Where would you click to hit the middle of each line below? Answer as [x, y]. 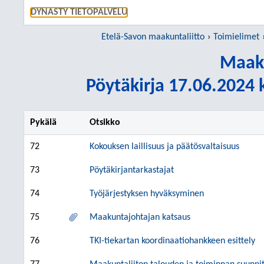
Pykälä [43, 123]
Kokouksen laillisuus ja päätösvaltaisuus [164, 147]
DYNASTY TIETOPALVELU [79, 12]
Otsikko [105, 123]
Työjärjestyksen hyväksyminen [147, 194]
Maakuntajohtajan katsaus [140, 217]
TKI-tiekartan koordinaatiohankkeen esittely [172, 241]
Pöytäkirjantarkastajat [132, 170]
